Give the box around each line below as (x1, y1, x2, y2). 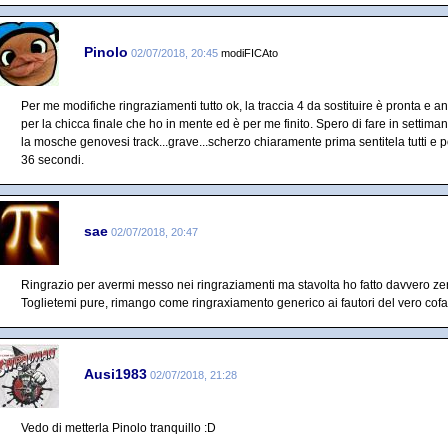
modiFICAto (221, 46, 278, 59)
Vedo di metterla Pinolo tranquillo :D (21, 421, 216, 435)
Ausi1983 (84, 365, 147, 382)
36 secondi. (21, 153, 84, 167)
